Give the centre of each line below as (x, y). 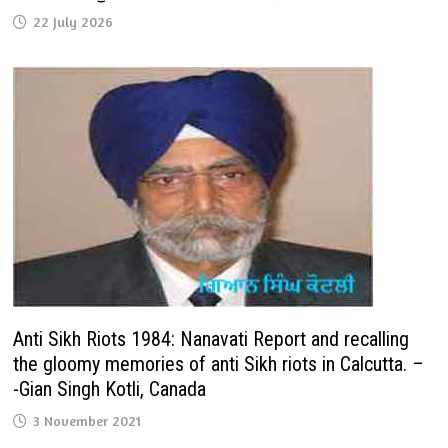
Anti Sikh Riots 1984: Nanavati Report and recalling (211, 338)
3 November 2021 (87, 420)
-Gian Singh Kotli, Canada (110, 388)
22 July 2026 (73, 21)
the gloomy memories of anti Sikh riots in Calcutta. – (219, 363)
